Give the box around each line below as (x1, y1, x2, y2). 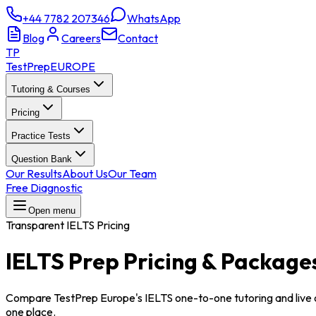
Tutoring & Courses (11, 84, 90, 95)
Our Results (6, 166, 62, 181)
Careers (61, 31, 101, 45)
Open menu (28, 205, 75, 216)
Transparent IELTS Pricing (6, 218, 130, 232)
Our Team (108, 166, 157, 181)
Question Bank (11, 154, 72, 164)
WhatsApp (127, 11, 181, 25)
